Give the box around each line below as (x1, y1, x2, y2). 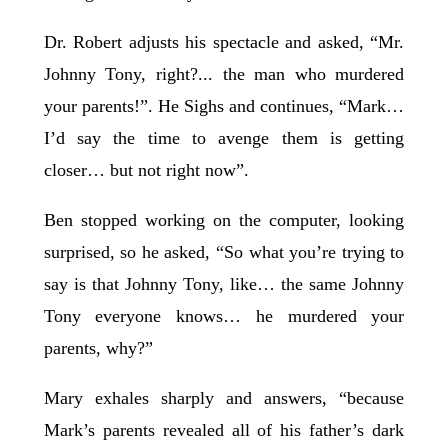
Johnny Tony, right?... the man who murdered (43, 64, 405, 85)
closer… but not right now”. (43, 160, 254, 181)
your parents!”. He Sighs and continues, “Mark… (43, 96, 405, 117)
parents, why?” (43, 338, 158, 359)
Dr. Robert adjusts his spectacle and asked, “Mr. (43, 32, 405, 53)
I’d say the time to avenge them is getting (43, 128, 405, 149)
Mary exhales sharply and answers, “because (43, 388, 405, 409)
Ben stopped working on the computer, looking (43, 210, 405, 231)
